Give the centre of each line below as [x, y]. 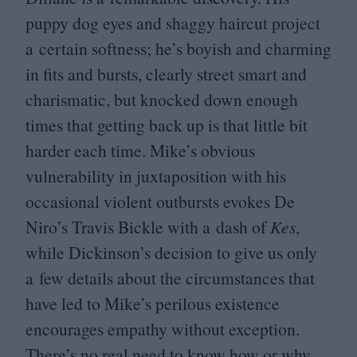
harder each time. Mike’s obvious [140, 150]
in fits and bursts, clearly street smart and [166, 73]
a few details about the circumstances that [170, 277]
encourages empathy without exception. [163, 328]
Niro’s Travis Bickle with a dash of [148, 226]
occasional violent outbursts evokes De [160, 201]
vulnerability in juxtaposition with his [156, 175]
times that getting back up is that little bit [167, 124]
